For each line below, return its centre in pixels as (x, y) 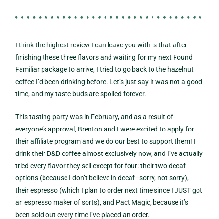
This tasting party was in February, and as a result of (94, 117)
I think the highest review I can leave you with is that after (101, 45)
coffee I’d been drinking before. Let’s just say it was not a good (109, 82)
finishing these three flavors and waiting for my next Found (104, 57)
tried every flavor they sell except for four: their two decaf (101, 166)
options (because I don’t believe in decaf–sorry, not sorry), (102, 178)
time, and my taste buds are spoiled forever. (82, 94)
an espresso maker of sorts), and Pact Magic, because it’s (102, 203)
